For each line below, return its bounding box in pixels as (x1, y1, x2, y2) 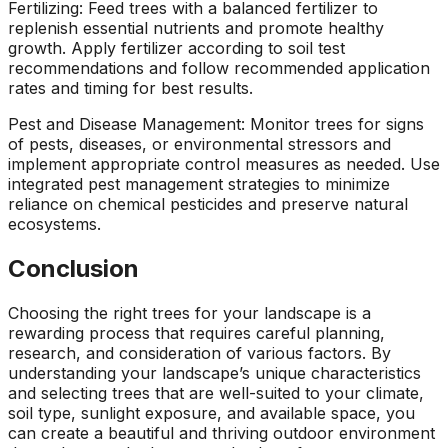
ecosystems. (8, 213, 101, 234)
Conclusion (8, 253, 139, 283)
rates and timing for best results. (8, 77, 253, 98)
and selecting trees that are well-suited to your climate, (8, 382, 424, 403)
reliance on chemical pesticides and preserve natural (8, 193, 408, 214)
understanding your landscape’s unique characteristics (8, 362, 421, 383)
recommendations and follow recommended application (8, 57, 430, 78)
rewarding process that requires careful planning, (8, 322, 385, 343)
